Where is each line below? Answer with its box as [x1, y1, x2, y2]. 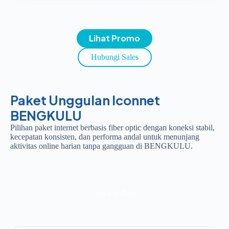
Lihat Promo [89, 32, 140, 43]
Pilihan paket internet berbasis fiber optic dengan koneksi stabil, [10, 123, 215, 132]
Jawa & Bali [95, 189, 134, 198]
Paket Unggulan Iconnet [10, 91, 160, 108]
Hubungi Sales [90, 52, 139, 61]
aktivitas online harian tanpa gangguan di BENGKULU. [10, 141, 193, 150]
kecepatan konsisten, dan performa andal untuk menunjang [10, 132, 199, 141]
